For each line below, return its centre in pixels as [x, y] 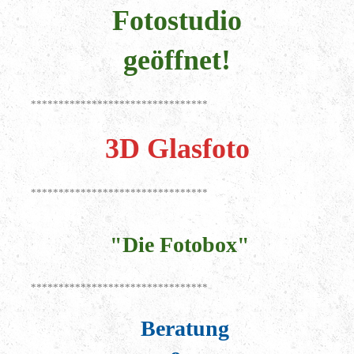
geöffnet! [177, 60]
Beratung [185, 328]
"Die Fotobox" [177, 244]
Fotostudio [177, 21]
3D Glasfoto [177, 149]
